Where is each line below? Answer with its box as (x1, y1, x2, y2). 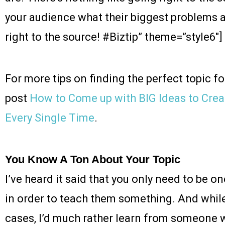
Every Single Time (5, 111, 94, 125)
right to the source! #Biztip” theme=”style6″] (5, 31, 222, 44)
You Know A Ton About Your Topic (5, 153, 180, 166)
